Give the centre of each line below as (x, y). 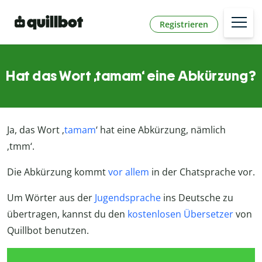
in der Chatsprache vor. (202, 172)
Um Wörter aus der (51, 198)
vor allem (129, 172)
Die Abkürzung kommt (58, 172)
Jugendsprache (128, 198)
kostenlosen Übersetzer (180, 214)
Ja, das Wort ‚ (36, 130)
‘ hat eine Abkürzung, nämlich (161, 130)
